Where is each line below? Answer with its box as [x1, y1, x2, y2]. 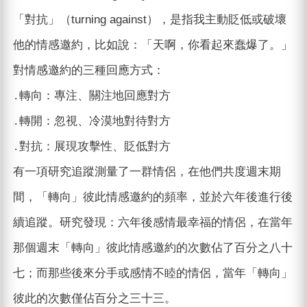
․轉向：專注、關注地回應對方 [12, 89, 171, 103]
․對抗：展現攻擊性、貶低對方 [12, 140, 171, 153]
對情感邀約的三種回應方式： [12, 64, 164, 77]
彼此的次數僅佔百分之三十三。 [12, 292, 176, 306]
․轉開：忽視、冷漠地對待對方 [12, 114, 171, 128]
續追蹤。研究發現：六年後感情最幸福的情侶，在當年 [12, 216, 293, 230]
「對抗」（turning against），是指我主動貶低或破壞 [12, 13, 286, 27]
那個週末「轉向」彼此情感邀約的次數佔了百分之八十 [12, 241, 293, 255]
